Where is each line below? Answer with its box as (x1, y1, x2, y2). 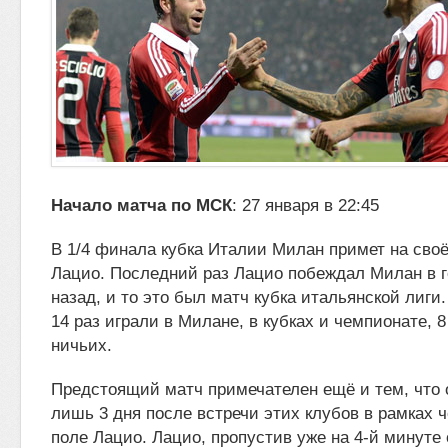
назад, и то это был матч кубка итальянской (51, 288, 405, 307)
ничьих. (51, 336, 112, 355)
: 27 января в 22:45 (232, 196, 379, 215)
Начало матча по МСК (51, 196, 232, 215)
